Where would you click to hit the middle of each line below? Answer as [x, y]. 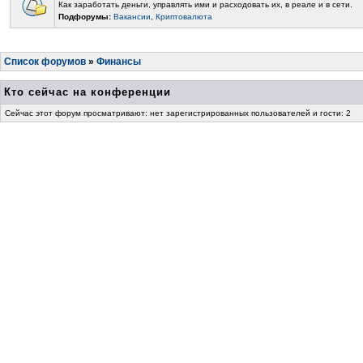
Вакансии [132, 17]
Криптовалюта [184, 17]
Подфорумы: [86, 17]
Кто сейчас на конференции [88, 92]
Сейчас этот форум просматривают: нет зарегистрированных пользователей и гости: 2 [178, 113]
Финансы [119, 62]
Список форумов [45, 62]
